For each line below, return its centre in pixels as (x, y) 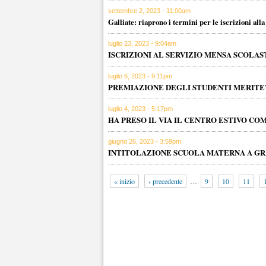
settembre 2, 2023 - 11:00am (149, 11)
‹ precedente (165, 181)
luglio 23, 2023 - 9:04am (142, 43)
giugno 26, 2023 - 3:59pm (145, 141)
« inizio (124, 181)
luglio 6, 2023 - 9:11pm (140, 76)
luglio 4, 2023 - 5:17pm (140, 109)
